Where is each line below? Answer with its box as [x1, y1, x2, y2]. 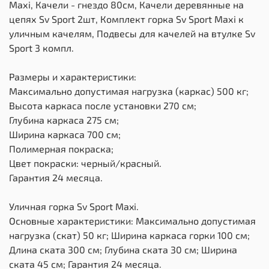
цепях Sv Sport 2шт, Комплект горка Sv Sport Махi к [9, 13, 244, 25]
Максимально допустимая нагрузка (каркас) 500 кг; [9, 85, 249, 97]
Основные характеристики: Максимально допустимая [9, 215, 256, 227]
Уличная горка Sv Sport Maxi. [9, 201, 139, 213]
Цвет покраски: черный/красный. [9, 157, 162, 169]
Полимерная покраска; [9, 143, 113, 155]
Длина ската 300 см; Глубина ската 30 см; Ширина [9, 244, 237, 256]
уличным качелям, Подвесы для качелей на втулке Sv [9, 28, 255, 40]
